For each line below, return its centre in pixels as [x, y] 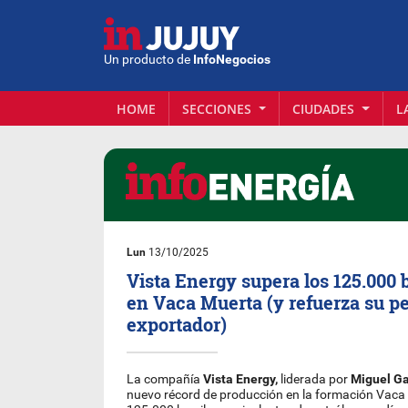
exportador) [177, 324]
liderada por [315, 379]
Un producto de [148, 60]
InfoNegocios [232, 60]
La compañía [165, 379]
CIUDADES [326, 108]
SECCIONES [219, 108]
